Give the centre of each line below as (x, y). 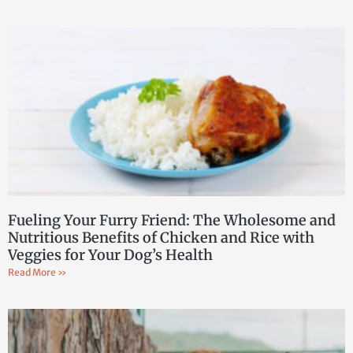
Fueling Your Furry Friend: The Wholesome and (172, 220)
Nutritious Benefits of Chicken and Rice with (161, 237)
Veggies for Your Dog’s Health (110, 255)
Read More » (37, 272)
